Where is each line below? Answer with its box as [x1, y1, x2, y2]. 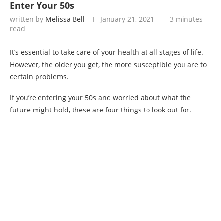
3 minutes [170, 14, 203, 24]
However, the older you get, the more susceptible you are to [10, 59, 207, 69]
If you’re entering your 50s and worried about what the [10, 92, 191, 102]
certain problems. [10, 72, 69, 81]
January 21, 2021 [100, 14, 154, 24]
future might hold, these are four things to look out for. [10, 105, 191, 114]
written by [10, 14, 45, 24]
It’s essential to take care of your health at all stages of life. [10, 47, 203, 57]
